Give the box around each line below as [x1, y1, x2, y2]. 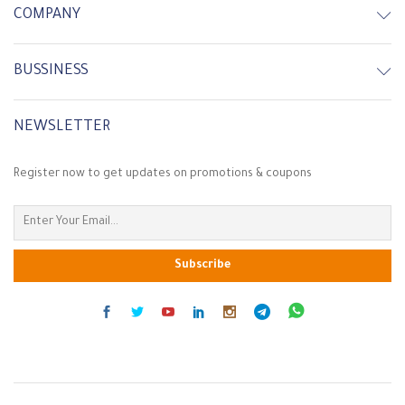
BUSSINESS [14, 62, 89, 80]
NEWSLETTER [14, 118, 110, 136]
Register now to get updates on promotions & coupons [14, 167, 312, 181]
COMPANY [14, 6, 80, 24]
